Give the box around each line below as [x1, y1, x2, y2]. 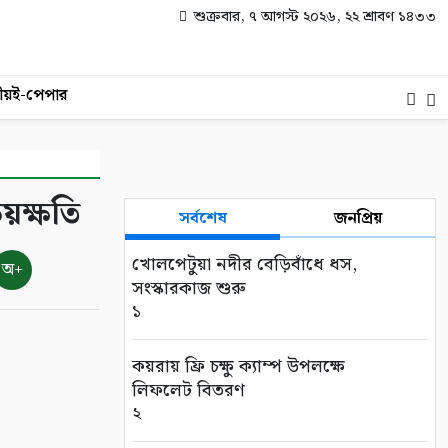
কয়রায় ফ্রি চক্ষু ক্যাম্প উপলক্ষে [132, 352, 345, 381]
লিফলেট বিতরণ [132, 376, 245, 405]
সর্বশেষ [178, 206, 227, 231]
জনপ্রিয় [333, 206, 382, 231]
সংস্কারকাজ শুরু [132, 274, 246, 303]
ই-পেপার [12, 83, 67, 108]
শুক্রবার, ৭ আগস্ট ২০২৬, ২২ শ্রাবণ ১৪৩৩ [190, 5, 436, 29]
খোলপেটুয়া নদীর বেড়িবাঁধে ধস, [132, 250, 357, 279]
